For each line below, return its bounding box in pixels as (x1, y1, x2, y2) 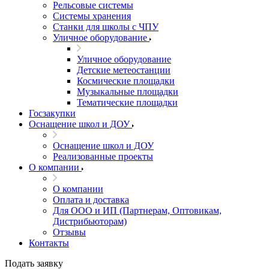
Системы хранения (53, 11, 131, 21)
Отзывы (53, 227, 86, 237)
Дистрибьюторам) (53, 216, 127, 226)
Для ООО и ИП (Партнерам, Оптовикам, (53, 205, 222, 216)
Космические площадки (77, 76, 175, 86)
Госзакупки (29, 108, 76, 118)
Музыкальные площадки (77, 86, 178, 97)
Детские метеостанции (77, 65, 171, 75)
